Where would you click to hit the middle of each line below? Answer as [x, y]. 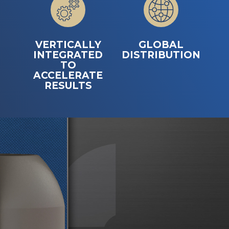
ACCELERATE [68, 75]
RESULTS [68, 85]
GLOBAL [161, 44]
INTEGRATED [68, 55]
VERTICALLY [68, 44]
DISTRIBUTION [161, 55]
